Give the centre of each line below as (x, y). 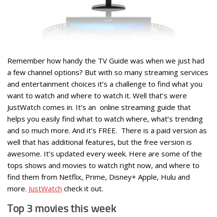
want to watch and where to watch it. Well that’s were (97, 95)
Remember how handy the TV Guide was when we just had (106, 60)
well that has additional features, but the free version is (100, 142)
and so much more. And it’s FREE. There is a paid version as (107, 130)
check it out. (83, 188)
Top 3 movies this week (62, 208)
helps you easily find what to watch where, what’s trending (105, 118)
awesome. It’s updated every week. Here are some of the (105, 153)
